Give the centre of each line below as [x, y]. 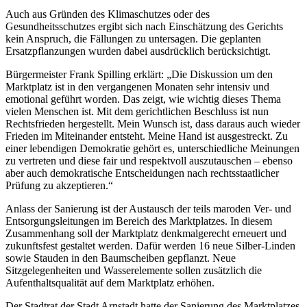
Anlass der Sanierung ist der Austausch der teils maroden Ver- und [148, 208]
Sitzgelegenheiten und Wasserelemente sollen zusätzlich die [134, 270]
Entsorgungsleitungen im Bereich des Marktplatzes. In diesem [139, 221]
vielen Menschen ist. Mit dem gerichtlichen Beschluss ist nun [137, 111]
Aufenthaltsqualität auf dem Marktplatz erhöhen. [110, 282]
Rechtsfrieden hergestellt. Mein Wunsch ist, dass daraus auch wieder [153, 123]
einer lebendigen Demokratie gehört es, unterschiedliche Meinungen [152, 148]
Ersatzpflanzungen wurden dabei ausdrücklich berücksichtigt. [138, 51]
